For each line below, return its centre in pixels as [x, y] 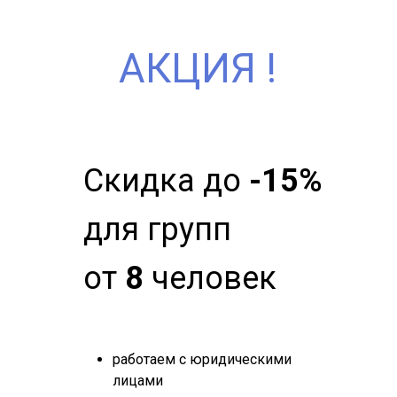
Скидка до [166, 181]
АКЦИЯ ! [198, 68]
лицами [138, 381]
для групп [157, 230]
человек [210, 278]
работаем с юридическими [202, 359]
